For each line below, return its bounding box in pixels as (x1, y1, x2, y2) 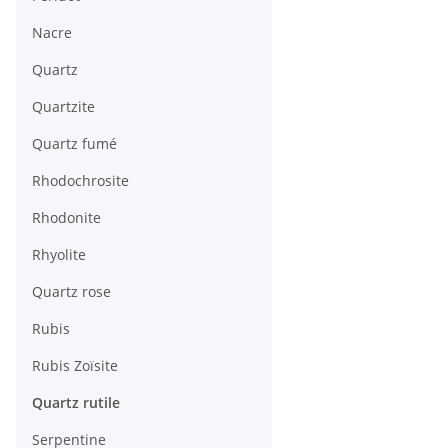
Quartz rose (32, 282, 111, 302)
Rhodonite (32, 208, 101, 228)
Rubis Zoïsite (32, 356, 118, 376)
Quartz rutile (32, 393, 120, 413)
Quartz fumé (32, 134, 117, 154)
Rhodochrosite (32, 171, 129, 191)
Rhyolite (32, 245, 86, 265)
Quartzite (32, 97, 95, 117)
